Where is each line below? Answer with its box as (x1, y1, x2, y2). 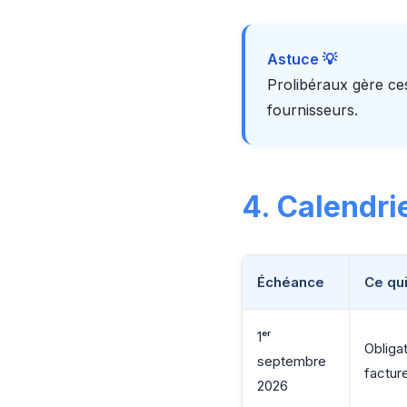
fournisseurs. (267, 101, 358, 119)
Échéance (257, 273, 324, 291)
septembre (257, 352, 326, 370)
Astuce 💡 (267, 50, 337, 68)
